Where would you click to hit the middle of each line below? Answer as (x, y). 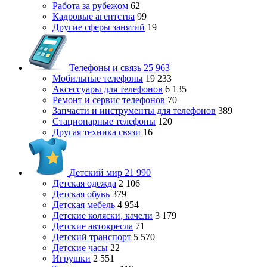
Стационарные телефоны (104, 121)
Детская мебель (84, 205)
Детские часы (80, 248)
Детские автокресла (93, 226)
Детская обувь (81, 194)
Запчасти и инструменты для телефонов (134, 111)
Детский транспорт (92, 237)
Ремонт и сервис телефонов (109, 100)
